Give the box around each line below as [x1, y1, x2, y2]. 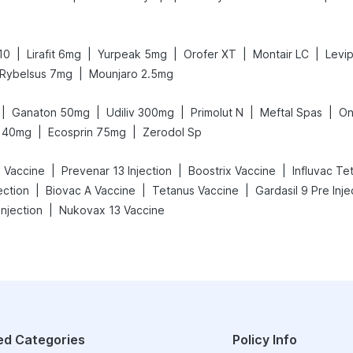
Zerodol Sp [143, 125, 202, 139]
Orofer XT [184, 47, 236, 61]
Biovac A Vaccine [46, 184, 136, 197]
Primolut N [191, 106, 243, 119]
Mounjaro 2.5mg [89, 67, 173, 80]
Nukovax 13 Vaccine [59, 203, 165, 217]
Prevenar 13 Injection [61, 164, 172, 177]
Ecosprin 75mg [48, 125, 126, 139]
